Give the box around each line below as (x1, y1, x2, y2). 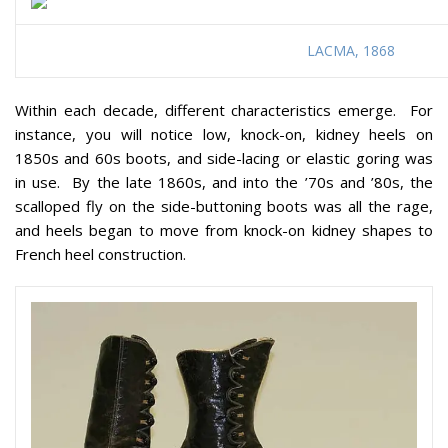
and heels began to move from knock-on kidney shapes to (15, 220, 433, 241)
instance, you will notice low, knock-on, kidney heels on (15, 124, 433, 145)
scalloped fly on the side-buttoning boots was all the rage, (15, 196, 433, 217)
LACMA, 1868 (307, 41, 395, 61)
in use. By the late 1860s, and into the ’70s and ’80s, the (15, 172, 433, 193)
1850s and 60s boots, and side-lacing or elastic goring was (15, 148, 433, 169)
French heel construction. (15, 244, 186, 265)
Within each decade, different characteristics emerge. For (15, 100, 433, 121)
